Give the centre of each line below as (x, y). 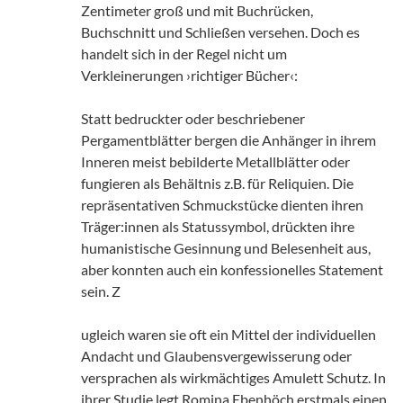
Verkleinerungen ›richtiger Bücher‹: (189, 75)
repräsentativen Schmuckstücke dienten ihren (222, 204)
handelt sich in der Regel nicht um (184, 53)
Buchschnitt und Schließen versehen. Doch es (220, 31)
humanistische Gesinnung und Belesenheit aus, (226, 247)
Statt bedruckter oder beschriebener (193, 118)
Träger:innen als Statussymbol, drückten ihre (218, 226)
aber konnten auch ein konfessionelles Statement (232, 269)
